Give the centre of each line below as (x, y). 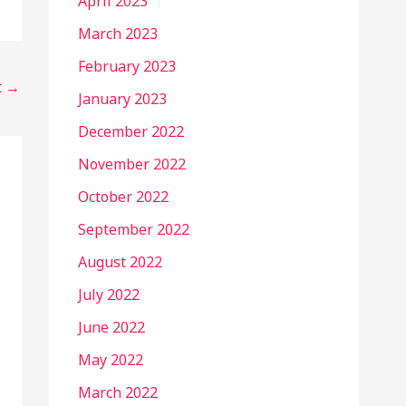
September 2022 (134, 229)
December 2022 (131, 131)
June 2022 (111, 327)
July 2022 (109, 294)
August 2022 (120, 261)
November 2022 (132, 164)
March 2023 (118, 33)
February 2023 (127, 66)
